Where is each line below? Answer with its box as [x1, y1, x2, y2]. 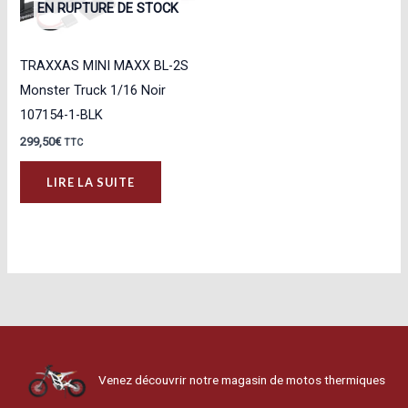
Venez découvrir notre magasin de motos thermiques [97, 372, 385, 388]
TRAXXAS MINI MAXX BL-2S [20, 56, 189, 74]
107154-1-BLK [20, 106, 104, 123]
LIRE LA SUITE [46, 174, 136, 189]
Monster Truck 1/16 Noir [20, 81, 167, 98]
